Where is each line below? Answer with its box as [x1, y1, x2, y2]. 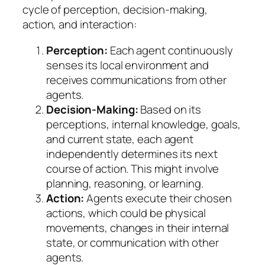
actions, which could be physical [46, 205, 206, 221]
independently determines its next [46, 146, 218, 161]
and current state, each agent [46, 131, 194, 147]
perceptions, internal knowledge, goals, [46, 116, 241, 132]
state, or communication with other [46, 234, 219, 250]
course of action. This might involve [46, 160, 219, 176]
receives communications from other [46, 72, 227, 88]
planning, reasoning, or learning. [46, 175, 203, 191]
